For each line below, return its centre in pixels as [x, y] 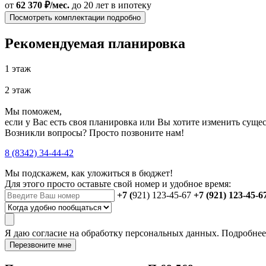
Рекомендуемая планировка [95, 44]
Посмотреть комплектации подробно [75, 18]
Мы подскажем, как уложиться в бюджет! [89, 173]
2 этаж [18, 90]
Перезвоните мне [40, 245]
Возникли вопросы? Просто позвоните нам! [94, 133]
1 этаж [18, 69]
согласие [50, 233]
